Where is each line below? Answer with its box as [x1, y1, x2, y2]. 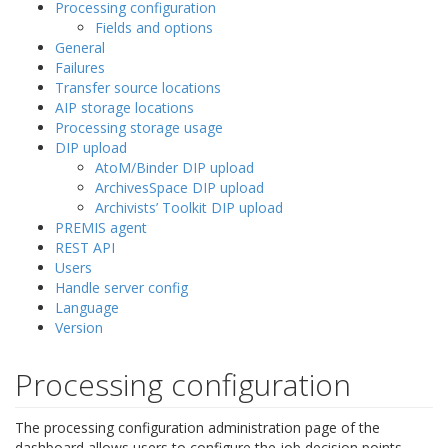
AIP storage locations [55, 98, 194, 117]
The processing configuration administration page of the [15, 418, 380, 437]
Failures [55, 58, 105, 77]
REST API [55, 238, 115, 257]
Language [55, 298, 119, 317]
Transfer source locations [55, 78, 221, 97]
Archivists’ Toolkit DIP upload [95, 198, 283, 217]
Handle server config [55, 278, 188, 297]
